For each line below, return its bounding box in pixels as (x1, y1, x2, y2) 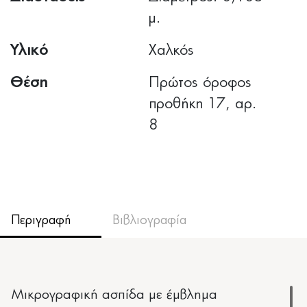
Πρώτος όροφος (149, 75, 252, 90)
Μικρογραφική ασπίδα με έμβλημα (12, 288, 217, 302)
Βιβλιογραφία (112, 214, 186, 227)
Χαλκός (149, 43, 195, 58)
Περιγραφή (11, 214, 71, 227)
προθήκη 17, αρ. (149, 97, 257, 111)
